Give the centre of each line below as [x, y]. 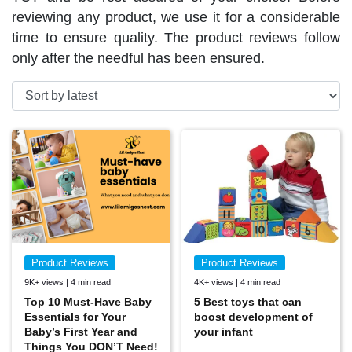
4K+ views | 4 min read [237, 282]
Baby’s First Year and [81, 332]
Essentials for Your [75, 317]
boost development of [253, 317]
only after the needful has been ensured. [138, 58]
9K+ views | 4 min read [68, 282]
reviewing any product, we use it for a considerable [176, 17]
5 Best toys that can [248, 302]
